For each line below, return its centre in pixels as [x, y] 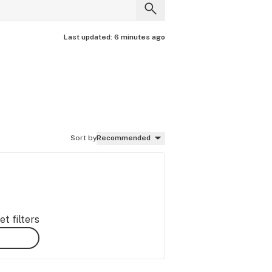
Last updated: [89, 37]
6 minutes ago [140, 37]
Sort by [83, 138]
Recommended [124, 138]
